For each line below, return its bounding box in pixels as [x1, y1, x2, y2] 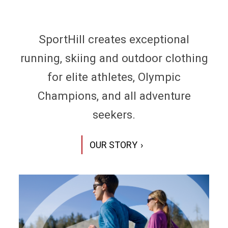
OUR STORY [89, 139, 137, 150]
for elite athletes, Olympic [47, 70, 181, 83]
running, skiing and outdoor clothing [20, 51, 208, 65]
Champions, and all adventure [37, 89, 191, 102]
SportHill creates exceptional [39, 32, 189, 46]
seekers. [93, 107, 135, 121]
